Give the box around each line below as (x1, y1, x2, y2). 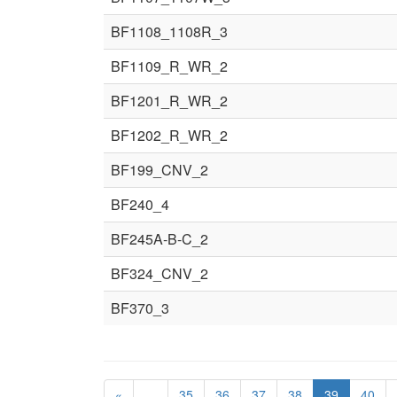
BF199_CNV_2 (111, 160, 208, 180)
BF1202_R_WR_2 (111, 125, 228, 145)
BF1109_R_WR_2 (111, 56, 228, 76)
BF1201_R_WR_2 (111, 90, 228, 111)
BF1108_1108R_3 (111, 21, 228, 42)
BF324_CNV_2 (111, 263, 208, 284)
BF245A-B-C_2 (111, 229, 208, 249)
